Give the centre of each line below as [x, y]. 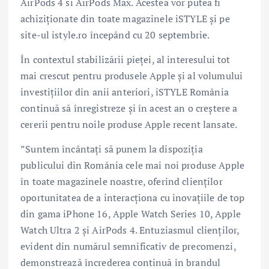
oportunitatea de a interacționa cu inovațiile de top [133, 198]
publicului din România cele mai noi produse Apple [132, 165]
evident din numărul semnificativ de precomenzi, [128, 246]
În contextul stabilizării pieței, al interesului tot [125, 60]
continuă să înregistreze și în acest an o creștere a [129, 108]
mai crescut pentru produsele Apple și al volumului [132, 76]
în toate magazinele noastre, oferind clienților [122, 182]
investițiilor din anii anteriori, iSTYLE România [125, 92]
